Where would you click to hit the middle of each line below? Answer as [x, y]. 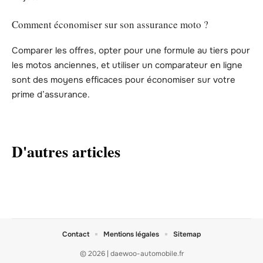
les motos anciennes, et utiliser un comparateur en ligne [127, 65]
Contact [76, 235]
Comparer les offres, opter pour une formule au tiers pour [131, 51]
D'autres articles [66, 152]
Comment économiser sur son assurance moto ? [110, 24]
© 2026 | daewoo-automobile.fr [131, 254]
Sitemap [187, 235]
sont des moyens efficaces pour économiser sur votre [124, 80]
